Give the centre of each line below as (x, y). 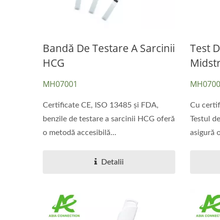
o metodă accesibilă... (80, 132)
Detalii (112, 162)
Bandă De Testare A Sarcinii (109, 48)
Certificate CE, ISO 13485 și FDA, (101, 105)
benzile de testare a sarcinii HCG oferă (109, 119)
